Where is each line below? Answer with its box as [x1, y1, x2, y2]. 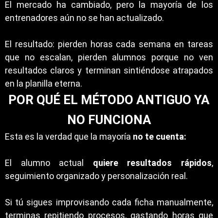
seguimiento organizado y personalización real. [5, 171, 188, 181]
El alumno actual [5, 158, 93, 168]
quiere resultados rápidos [92, 158, 212, 168]
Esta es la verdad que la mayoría [5, 131, 133, 142]
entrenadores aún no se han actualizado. [5, 13, 164, 23]
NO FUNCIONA [67, 112, 151, 127]
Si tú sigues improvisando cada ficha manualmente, [5, 197, 213, 207]
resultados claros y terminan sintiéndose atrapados [5, 65, 213, 75]
